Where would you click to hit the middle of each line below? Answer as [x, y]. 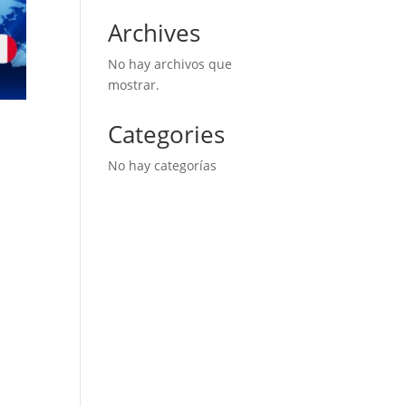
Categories [167, 134]
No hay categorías [163, 165]
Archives [155, 33]
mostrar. [134, 85]
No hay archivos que [170, 64]
